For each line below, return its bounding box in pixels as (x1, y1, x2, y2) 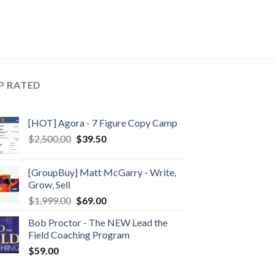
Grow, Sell (28, 178, 70, 190)
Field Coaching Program (28, 228, 130, 240)
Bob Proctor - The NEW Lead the (28, 216, 168, 228)
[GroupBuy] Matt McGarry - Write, (28, 166, 176, 178)
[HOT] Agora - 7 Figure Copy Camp (28, 116, 177, 128)
